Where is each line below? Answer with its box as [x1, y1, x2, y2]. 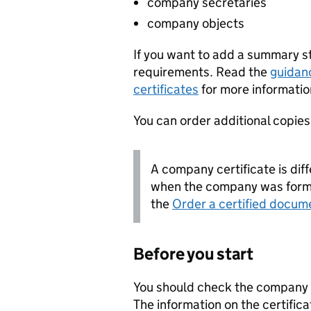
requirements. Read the [133, 64, 270, 80]
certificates [133, 81, 199, 97]
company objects [147, 15, 244, 31]
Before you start [133, 244, 253, 264]
